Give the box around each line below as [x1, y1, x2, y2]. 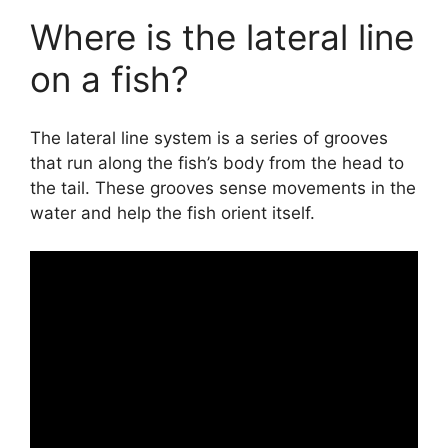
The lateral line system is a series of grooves [30, 127, 388, 148]
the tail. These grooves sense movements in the [30, 177, 416, 198]
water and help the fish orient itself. [30, 202, 315, 223]
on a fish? [30, 58, 189, 101]
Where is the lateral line [30, 16, 414, 59]
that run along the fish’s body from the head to [30, 152, 404, 173]
